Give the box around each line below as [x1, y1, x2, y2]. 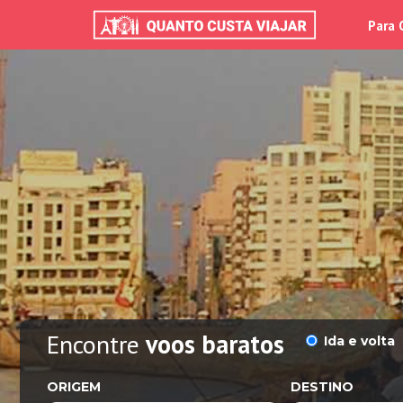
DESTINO [290, 379, 354, 395]
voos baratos [146, 327, 284, 361]
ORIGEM [47, 379, 101, 395]
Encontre [47, 327, 146, 361]
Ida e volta [324, 333, 395, 349]
